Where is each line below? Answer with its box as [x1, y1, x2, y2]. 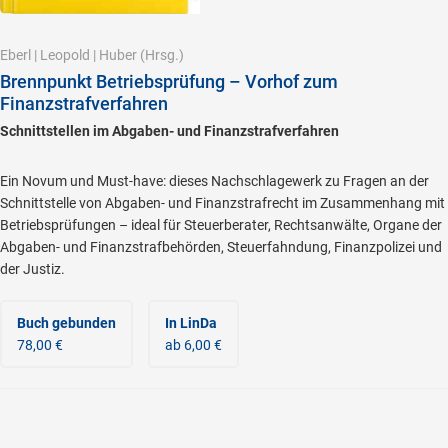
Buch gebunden [17, 314, 116, 331]
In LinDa [165, 314, 217, 331]
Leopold [40, 46, 90, 63]
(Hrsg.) [137, 46, 184, 63]
